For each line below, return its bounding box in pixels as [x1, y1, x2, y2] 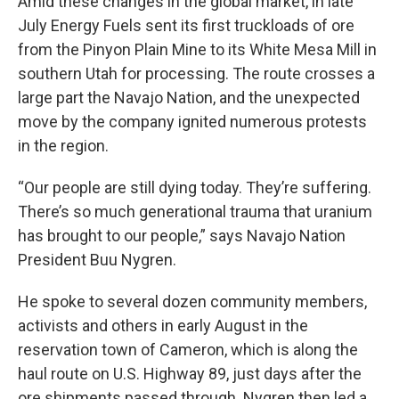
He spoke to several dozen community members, [18, 292, 367, 311]
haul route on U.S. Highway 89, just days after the [18, 364, 362, 383]
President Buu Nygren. [18, 250, 176, 269]
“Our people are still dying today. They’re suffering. [18, 178, 371, 197]
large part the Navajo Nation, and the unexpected [18, 88, 360, 107]
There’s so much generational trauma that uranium [18, 202, 372, 221]
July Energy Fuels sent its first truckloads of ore [18, 16, 354, 35]
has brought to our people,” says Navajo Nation [18, 226, 346, 245]
